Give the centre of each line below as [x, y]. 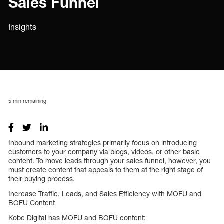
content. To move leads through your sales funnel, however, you [110, 160]
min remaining [29, 100]
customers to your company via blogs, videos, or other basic [104, 151]
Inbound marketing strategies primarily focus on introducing [103, 142]
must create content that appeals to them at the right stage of [106, 169]
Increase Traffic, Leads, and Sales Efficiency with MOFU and [105, 193]
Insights [22, 27]
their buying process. [42, 178]
